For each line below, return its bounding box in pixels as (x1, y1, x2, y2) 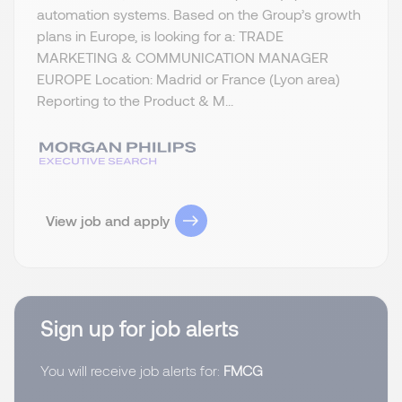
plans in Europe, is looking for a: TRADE (37, 27, 284, 45)
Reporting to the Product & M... (37, 92, 233, 109)
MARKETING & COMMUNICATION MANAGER (37, 48, 328, 66)
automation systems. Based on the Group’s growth (37, 5, 361, 23)
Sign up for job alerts (40, 315, 239, 342)
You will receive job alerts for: (40, 362, 223, 380)
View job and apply (46, 211, 170, 229)
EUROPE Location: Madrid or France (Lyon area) (37, 70, 340, 88)
